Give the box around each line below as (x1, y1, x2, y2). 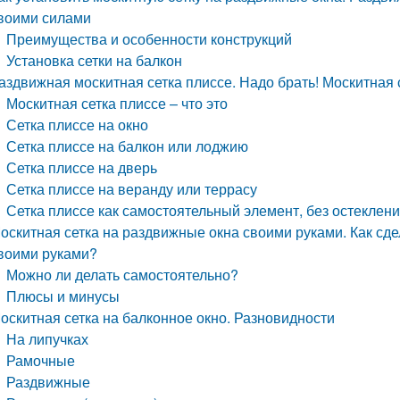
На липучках (6, 329, 89, 349)
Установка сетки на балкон (6, 50, 183, 71)
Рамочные (6, 350, 76, 371)
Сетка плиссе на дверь (6, 157, 158, 178)
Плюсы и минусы (6, 286, 121, 306)
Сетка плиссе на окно (6, 114, 149, 135)
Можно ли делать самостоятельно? (6, 264, 239, 285)
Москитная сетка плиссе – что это (6, 93, 229, 113)
